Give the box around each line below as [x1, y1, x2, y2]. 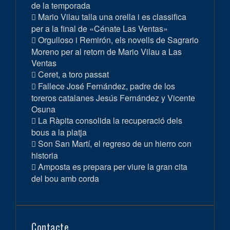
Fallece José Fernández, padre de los [38, 80, 175, 92]
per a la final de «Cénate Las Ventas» [31, 23, 168, 35]
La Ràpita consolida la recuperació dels [38, 114, 182, 127]
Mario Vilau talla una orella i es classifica [38, 11, 186, 23]
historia [31, 149, 58, 162]
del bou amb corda [31, 172, 99, 185]
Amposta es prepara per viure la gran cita [38, 161, 187, 173]
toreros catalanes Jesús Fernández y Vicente [31, 92, 195, 104]
